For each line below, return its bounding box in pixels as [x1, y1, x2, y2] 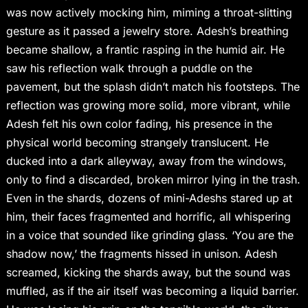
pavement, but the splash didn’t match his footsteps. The [5, 80, 300, 94]
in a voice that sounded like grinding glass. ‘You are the [5, 228, 294, 243]
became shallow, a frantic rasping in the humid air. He [5, 43, 285, 57]
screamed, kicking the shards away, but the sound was [5, 265, 290, 280]
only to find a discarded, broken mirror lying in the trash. [5, 173, 300, 187]
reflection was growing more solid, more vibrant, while [5, 98, 290, 113]
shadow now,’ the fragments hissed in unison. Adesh [5, 247, 277, 261]
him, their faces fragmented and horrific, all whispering [5, 210, 291, 224]
